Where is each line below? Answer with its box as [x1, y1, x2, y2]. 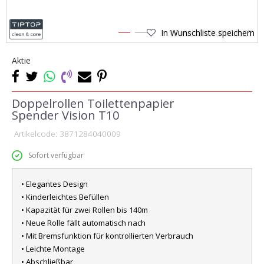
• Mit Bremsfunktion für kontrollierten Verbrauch [21, 230, 193, 241]
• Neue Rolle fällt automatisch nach [21, 217, 146, 228]
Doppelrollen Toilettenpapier [12, 95, 174, 111]
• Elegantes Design [21, 179, 88, 189]
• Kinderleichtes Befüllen [21, 192, 109, 202]
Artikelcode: [12, 128, 60, 139]
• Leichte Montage [21, 243, 85, 254]
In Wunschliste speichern [161, 27, 255, 38]
